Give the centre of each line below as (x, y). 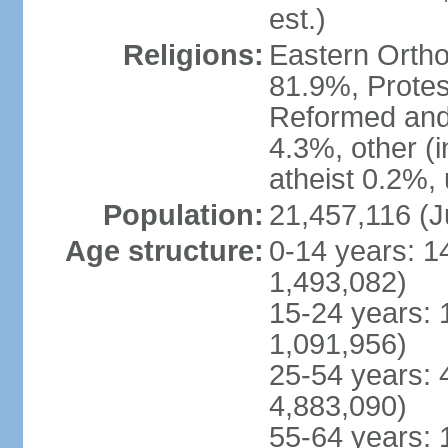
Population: (183, 215)
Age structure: (164, 251)
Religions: (193, 55)
